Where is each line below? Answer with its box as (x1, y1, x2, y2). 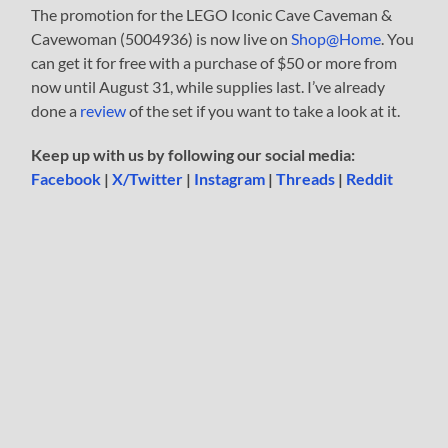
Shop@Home (291, 28, 382, 48)
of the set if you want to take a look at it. (126, 100, 401, 120)
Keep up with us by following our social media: (31, 144, 356, 164)
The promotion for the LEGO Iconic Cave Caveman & (31, 4, 393, 24)
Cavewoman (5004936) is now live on (31, 28, 292, 48)
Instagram (194, 168, 266, 188)
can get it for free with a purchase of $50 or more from (31, 52, 398, 72)
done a (31, 100, 81, 120)
